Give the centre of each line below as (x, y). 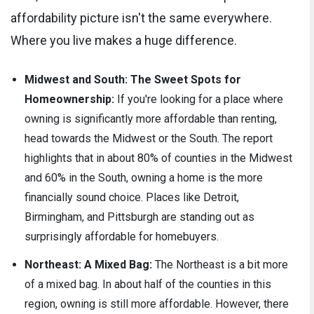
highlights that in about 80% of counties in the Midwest (158, 158)
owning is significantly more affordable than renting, (151, 119)
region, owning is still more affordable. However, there (157, 304)
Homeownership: (69, 100)
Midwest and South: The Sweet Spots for (133, 80)
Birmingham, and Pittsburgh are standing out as (139, 217)
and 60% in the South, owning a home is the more (144, 178)
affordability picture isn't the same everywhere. (141, 18)
